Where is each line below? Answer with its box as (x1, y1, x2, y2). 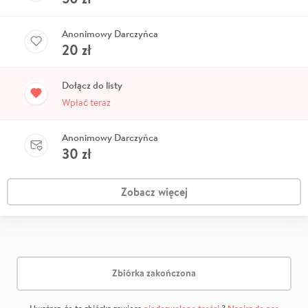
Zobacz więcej (120, 184, 188, 199)
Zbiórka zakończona (112, 266, 196, 280)
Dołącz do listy (62, 78, 122, 91)
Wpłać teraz (62, 96, 111, 109)
